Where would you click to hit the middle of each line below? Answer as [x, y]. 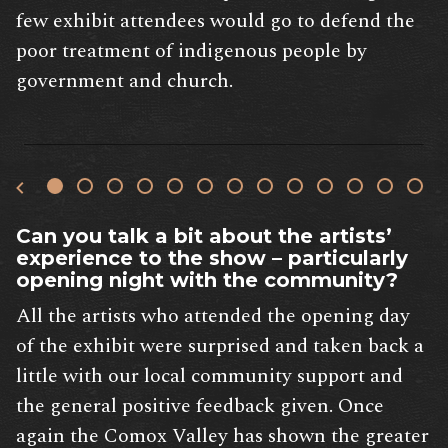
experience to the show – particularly [212, 258]
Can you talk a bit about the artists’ [204, 236]
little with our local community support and [209, 376]
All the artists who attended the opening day [213, 316]
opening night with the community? [207, 280]
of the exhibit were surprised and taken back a [220, 346]
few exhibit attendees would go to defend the [215, 21]
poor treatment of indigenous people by [191, 51]
